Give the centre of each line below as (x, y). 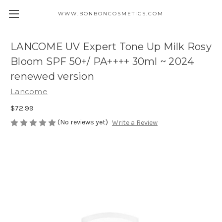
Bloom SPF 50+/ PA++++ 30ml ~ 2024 (102, 62)
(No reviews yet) (83, 122)
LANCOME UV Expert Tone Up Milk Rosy (111, 47)
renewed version (52, 77)
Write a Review (135, 123)
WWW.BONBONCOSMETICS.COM (111, 14)
